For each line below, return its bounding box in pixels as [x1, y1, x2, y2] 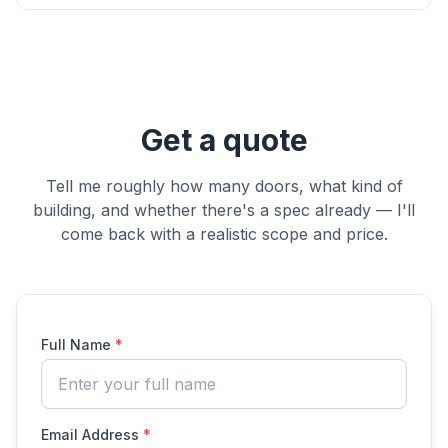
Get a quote [140, 122, 308, 158]
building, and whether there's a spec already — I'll [33, 200, 415, 220]
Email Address [41, 426, 143, 443]
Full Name [41, 336, 115, 353]
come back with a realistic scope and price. [60, 224, 388, 244]
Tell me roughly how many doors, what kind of [45, 176, 403, 196]
